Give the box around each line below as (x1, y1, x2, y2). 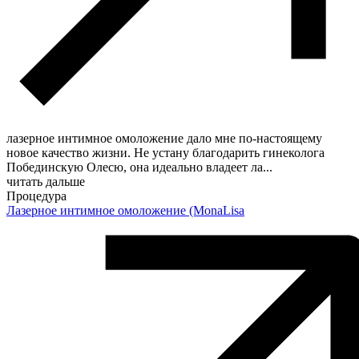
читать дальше (6, 174, 85, 188)
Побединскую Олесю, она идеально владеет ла (6, 159, 263, 174)
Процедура (6, 188, 67, 203)
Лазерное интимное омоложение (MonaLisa (6, 203, 244, 217)
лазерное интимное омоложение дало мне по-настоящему (6, 131, 322, 145)
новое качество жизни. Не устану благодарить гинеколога (6, 145, 325, 159)
